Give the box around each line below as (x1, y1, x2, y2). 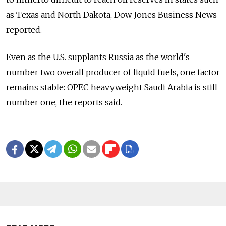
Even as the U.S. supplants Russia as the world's (6, 52, 190, 63)
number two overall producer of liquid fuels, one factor (6, 67, 220, 78)
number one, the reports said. (6, 97, 122, 108)
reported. (6, 25, 42, 35)
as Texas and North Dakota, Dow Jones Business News (6, 10, 217, 20)
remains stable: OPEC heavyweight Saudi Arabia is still (6, 82, 217, 93)
